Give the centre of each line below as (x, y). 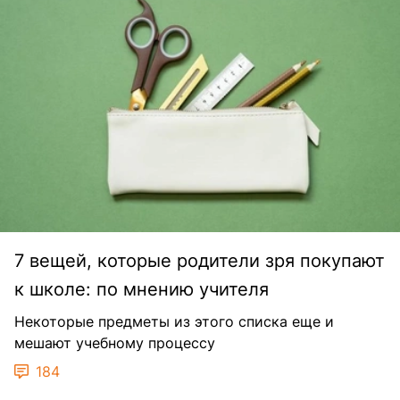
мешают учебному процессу (115, 342)
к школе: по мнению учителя (142, 289)
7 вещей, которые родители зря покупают (200, 260)
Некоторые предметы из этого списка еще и (174, 321)
